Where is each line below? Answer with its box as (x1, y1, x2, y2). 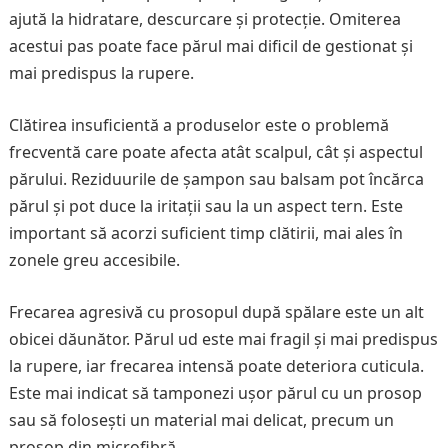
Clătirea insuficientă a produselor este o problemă (8, 114, 389, 136)
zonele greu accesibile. (8, 249, 180, 271)
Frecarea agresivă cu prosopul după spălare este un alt (8, 301, 424, 323)
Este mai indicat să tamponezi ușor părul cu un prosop (8, 382, 422, 404)
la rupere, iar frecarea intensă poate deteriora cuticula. (8, 355, 424, 377)
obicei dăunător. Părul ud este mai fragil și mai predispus (8, 328, 438, 350)
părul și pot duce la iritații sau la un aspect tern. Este (8, 195, 403, 217)
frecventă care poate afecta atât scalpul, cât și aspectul (8, 141, 423, 163)
